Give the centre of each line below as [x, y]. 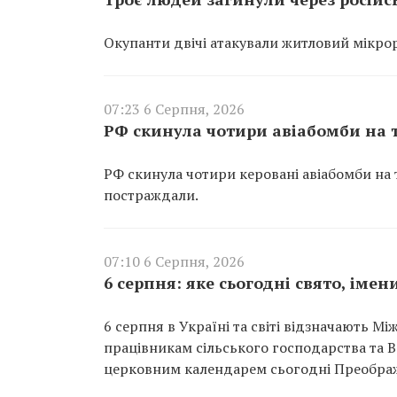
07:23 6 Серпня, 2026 [174, 109]
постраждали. [151, 195]
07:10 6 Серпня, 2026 [174, 261]
